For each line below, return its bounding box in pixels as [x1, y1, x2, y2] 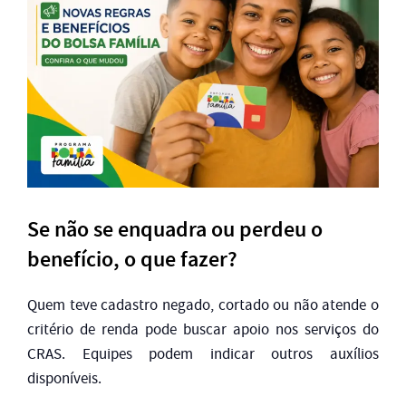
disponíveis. [27, 369, 101, 389]
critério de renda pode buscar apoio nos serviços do [27, 320, 379, 340]
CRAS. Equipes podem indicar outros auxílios [27, 344, 379, 364]
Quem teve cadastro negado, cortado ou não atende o [27, 295, 379, 315]
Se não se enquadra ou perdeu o [27, 216, 323, 245]
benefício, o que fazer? [27, 246, 237, 275]
